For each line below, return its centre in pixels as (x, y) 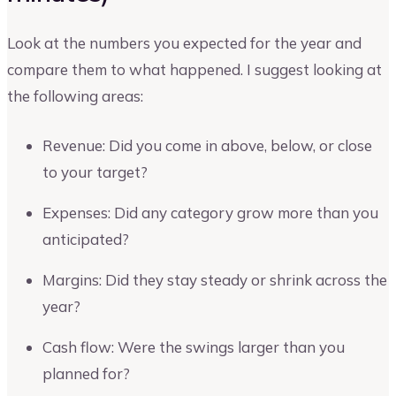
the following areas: (75, 96)
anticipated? (86, 239)
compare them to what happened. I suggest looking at (194, 70)
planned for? (86, 373)
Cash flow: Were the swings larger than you (194, 346)
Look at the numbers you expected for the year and (184, 43)
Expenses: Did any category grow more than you (210, 212)
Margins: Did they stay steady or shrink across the (215, 279)
